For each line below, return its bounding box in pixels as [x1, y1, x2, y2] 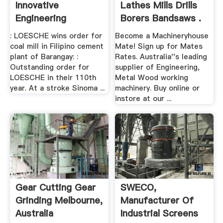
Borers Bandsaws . [120, 12, 202, 25]
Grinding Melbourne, [15, 194, 103, 207]
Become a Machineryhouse [115, 30, 209, 41]
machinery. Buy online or [115, 83, 200, 93]
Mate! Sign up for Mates [115, 41, 203, 51]
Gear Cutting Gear [15, 181, 96, 194]
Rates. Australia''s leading [115, 51, 208, 62]
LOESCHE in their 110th [9, 72, 96, 83]
